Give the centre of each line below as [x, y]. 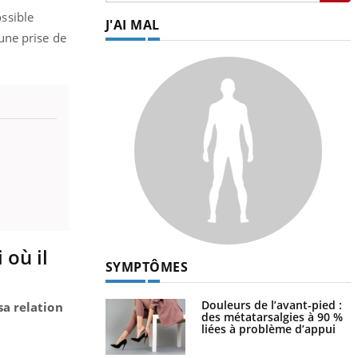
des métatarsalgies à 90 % [272, 316]
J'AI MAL [132, 24]
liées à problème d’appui [268, 328]
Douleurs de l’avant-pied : [271, 304]
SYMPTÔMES [146, 267]
